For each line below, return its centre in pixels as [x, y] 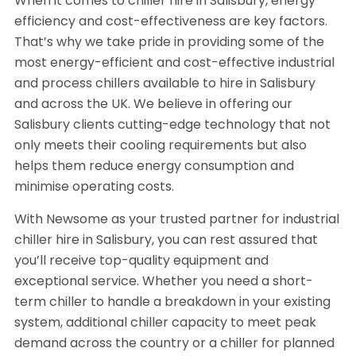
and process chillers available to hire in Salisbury [164, 85]
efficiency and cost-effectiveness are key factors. [170, 23]
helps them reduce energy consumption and [154, 167]
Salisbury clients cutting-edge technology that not [172, 126]
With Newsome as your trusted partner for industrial [176, 221]
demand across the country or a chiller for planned [174, 344]
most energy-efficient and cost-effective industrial [174, 64]
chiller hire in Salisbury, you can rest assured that [166, 241]
